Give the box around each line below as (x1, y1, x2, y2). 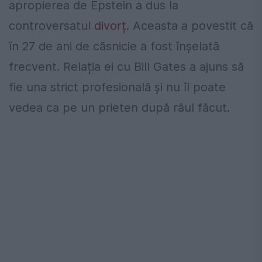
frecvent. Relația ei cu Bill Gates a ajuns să (9, 60, 244, 74)
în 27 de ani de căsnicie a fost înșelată (9, 39, 219, 54)
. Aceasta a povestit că (126, 19, 253, 33)
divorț (94, 19, 126, 33)
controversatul (9, 19, 94, 33)
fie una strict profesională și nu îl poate (9, 80, 226, 95)
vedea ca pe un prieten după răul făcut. (9, 101, 230, 115)
